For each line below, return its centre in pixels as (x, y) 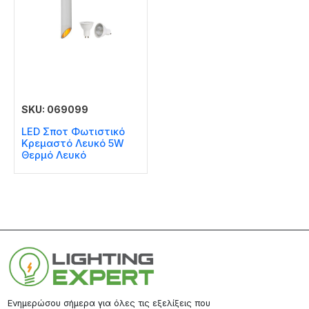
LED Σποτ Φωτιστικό (73, 132)
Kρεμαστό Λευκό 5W (73, 144)
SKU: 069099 (55, 109)
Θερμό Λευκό (54, 156)
